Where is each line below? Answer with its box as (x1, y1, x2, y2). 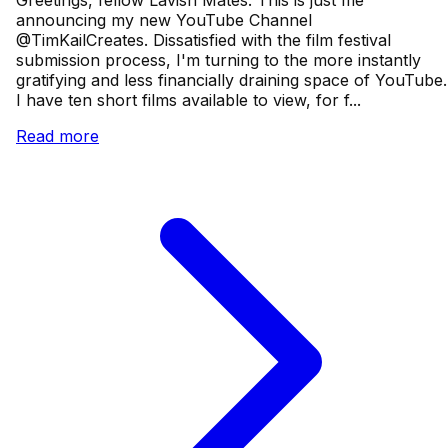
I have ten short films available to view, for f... (16, 90, 361, 111)
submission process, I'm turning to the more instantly (16, 50, 421, 71)
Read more (16, 126, 99, 147)
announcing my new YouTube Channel (16, 10, 312, 31)
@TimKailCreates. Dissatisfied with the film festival (16, 30, 391, 51)
